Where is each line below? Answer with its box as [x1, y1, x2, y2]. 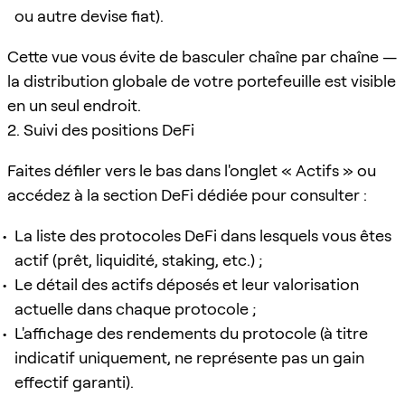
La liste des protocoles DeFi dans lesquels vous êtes [14, 225, 391, 245]
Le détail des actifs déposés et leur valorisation [14, 274, 359, 294]
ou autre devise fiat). [14, 5, 164, 25]
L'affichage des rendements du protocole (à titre [14, 323, 368, 343]
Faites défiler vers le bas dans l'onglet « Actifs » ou [7, 160, 376, 180]
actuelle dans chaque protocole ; [14, 298, 257, 318]
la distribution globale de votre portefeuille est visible [7, 71, 396, 90]
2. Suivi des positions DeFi [7, 119, 194, 139]
